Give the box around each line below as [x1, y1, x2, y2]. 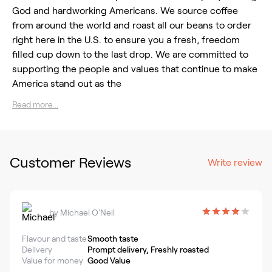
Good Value [87, 255, 131, 265]
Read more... [12, 99, 58, 109]
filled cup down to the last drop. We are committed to [12, 49, 248, 59]
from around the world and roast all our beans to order [12, 19, 251, 30]
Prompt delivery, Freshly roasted [87, 244, 209, 254]
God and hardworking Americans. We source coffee [12, 5, 238, 16]
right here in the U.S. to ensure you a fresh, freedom [12, 34, 240, 45]
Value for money [22, 255, 83, 265]
